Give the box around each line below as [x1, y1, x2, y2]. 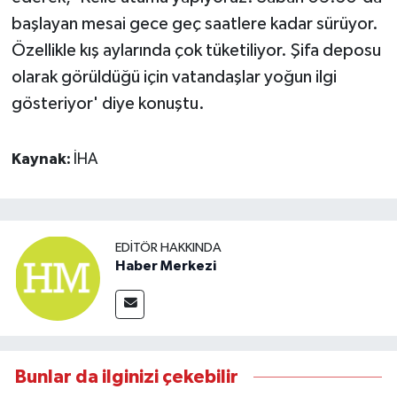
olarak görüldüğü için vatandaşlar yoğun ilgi [11, 67, 337, 86]
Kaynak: [11, 151, 74, 167]
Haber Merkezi [115, 258, 216, 273]
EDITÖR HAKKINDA [115, 240, 222, 254]
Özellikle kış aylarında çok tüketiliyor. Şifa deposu [11, 41, 381, 59]
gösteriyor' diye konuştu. [11, 94, 205, 113]
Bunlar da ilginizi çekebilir [15, 368, 238, 387]
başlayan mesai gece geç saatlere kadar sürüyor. [11, 14, 378, 33]
